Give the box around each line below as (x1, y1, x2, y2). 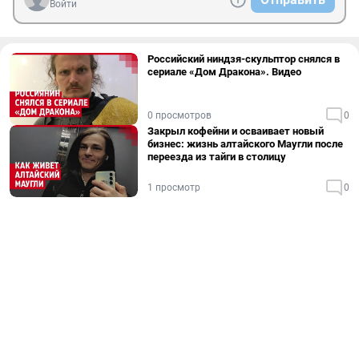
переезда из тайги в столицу (147, 151, 286, 163)
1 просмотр (147, 182, 200, 193)
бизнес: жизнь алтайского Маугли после (147, 138, 343, 150)
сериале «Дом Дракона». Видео (147, 66, 301, 78)
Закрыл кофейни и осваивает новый (147, 125, 324, 137)
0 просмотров (147, 110, 212, 121)
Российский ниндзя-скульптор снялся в (147, 53, 340, 65)
